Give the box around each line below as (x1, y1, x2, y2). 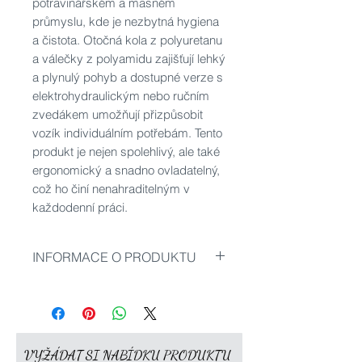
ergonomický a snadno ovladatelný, (32, 162, 220, 178)
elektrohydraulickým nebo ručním (32, 88, 209, 103)
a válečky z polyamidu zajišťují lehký (32, 51, 225, 66)
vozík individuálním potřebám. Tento (32, 125, 222, 141)
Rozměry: (32, 299, 86, 315)
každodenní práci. (32, 200, 128, 215)
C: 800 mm (32, 338, 95, 354)
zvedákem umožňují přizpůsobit (32, 107, 203, 122)
